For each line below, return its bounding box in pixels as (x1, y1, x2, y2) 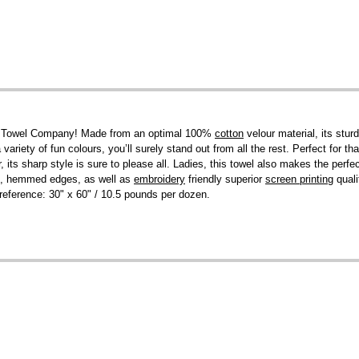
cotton (215, 127, 244, 140)
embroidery (134, 173, 185, 186)
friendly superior (185, 173, 265, 186)
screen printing (265, 173, 333, 186)
